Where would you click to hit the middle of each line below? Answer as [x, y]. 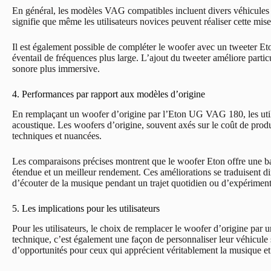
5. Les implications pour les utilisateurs [86, 208]
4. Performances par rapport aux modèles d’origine [109, 94]
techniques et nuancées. [57, 135]
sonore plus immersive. [56, 69]
